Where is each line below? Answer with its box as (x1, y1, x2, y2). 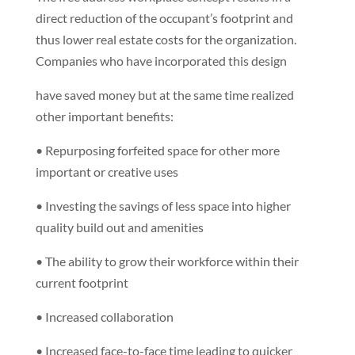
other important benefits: (35, 109, 174, 124)
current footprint (35, 275, 128, 290)
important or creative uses (35, 164, 178, 179)
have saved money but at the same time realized (35, 87, 294, 102)
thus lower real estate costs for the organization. (35, 32, 296, 47)
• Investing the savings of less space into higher (35, 198, 291, 213)
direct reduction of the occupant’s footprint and (35, 10, 293, 25)
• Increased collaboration (35, 309, 174, 324)
